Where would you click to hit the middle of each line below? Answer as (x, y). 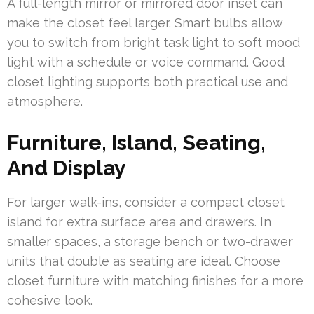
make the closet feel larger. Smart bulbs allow (145, 22)
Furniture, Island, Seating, (136, 142)
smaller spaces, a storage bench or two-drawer (150, 241)
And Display (67, 168)
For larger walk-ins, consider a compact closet (146, 202)
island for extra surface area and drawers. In (139, 221)
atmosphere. (45, 101)
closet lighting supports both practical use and (148, 81)
